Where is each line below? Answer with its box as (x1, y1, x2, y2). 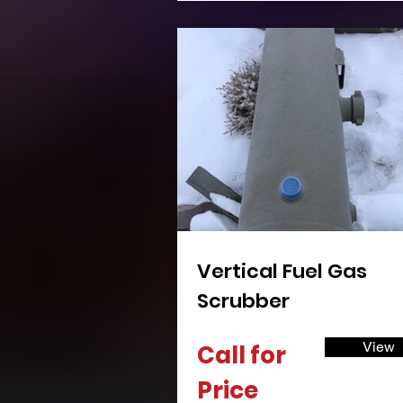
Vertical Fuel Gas (197, 257, 367, 285)
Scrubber (197, 287, 290, 315)
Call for (197, 339, 286, 372)
